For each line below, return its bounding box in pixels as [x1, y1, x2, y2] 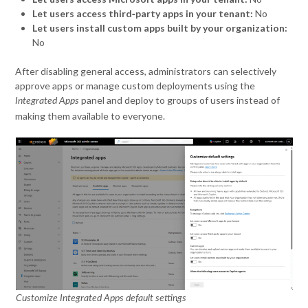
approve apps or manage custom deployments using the [15, 79, 256, 91]
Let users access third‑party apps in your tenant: [32, 7, 254, 19]
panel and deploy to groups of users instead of [79, 93, 280, 106]
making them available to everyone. [15, 109, 166, 122]
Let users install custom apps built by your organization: [32, 21, 288, 34]
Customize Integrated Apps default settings [15, 293, 186, 303]
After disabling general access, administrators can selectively [15, 65, 277, 77]
